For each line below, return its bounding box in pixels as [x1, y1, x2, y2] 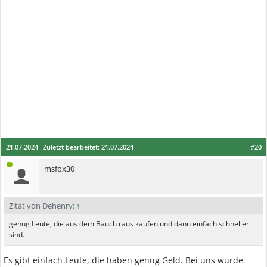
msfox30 [44, 163, 74, 174]
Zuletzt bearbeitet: [43, 142, 101, 151]
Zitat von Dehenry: [9, 200, 76, 211]
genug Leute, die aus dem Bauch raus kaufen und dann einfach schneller [9, 219, 249, 229]
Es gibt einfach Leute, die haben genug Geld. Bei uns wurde [4, 254, 243, 266]
